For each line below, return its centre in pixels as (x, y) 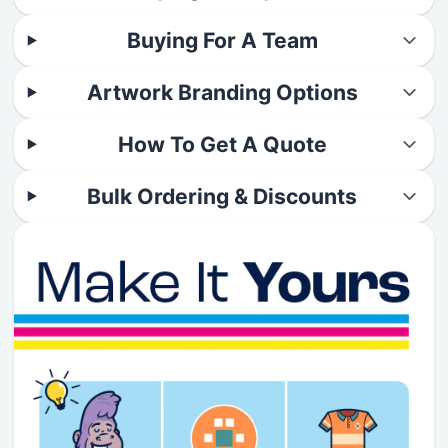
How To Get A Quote (222, 144)
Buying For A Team (222, 40)
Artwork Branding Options (222, 92)
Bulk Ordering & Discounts (222, 196)
